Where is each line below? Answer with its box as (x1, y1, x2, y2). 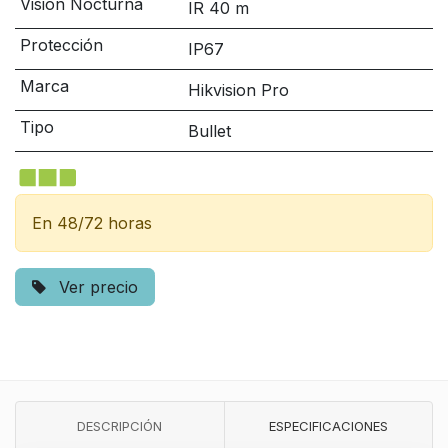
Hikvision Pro (187, 80, 289, 100)
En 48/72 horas (32, 213, 152, 233)
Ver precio (54, 277, 138, 297)
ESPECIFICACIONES (268, 418, 388, 434)
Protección (19, 35, 103, 55)
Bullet (187, 121, 231, 141)
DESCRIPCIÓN (77, 418, 163, 434)
